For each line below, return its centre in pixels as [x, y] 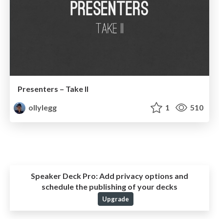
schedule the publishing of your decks [109, 186]
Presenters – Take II [53, 89]
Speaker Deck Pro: [64, 175]
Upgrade [115, 199]
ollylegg [42, 108]
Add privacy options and [143, 175]
